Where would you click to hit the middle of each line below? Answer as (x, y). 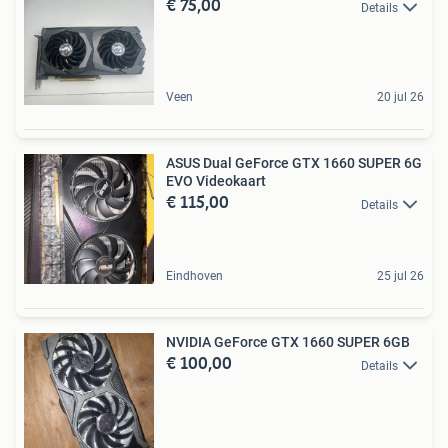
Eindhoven (194, 276)
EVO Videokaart (216, 181)
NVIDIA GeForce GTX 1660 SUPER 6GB (288, 342)
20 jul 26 (400, 97)
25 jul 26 (400, 276)
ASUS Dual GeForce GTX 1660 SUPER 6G (294, 163)
